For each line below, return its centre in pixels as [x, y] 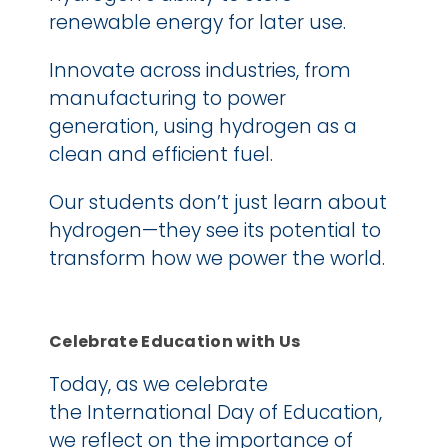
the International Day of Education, [215, 412]
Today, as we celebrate [158, 384]
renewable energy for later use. [197, 22]
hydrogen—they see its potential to [215, 230]
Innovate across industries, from [200, 70]
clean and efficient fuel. [161, 154]
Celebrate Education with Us [175, 341]
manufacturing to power [167, 98]
